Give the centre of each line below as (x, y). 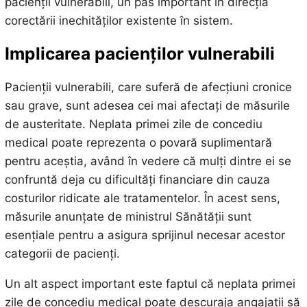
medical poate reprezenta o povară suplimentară (138, 142)
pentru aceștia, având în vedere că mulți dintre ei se (148, 161)
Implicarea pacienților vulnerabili (139, 54)
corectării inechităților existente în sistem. (119, 20)
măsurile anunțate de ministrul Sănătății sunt (128, 216)
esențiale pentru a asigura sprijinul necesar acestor (145, 235)
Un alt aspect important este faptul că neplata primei (150, 283)
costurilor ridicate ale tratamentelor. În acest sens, (142, 198)
